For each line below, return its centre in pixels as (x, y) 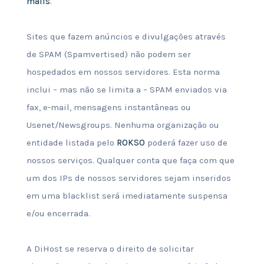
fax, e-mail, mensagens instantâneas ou (108, 107)
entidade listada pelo (71, 143)
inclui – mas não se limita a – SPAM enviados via (126, 90)
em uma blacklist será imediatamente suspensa (127, 196)
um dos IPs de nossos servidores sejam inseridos (128, 178)
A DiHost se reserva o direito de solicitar (110, 249)
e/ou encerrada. (58, 213)
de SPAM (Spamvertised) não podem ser (108, 54)
